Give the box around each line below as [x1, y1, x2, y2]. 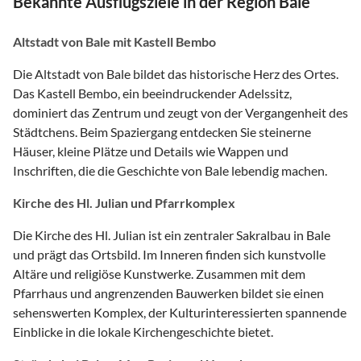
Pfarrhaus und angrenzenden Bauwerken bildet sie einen [13, 284, 324, 301]
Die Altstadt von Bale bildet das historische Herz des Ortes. [13, 65, 338, 81]
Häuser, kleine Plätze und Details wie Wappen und [13, 143, 288, 159]
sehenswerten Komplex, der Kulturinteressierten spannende [13, 304, 346, 320]
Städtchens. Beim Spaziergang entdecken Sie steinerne [13, 123, 311, 139]
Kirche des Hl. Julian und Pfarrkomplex [13, 194, 235, 210]
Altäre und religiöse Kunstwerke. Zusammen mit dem [13, 265, 305, 281]
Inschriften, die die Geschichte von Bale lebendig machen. [13, 162, 327, 178]
